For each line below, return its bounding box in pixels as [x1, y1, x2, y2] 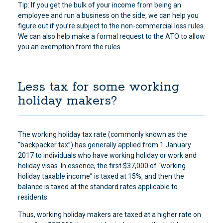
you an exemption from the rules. [17, 43, 122, 51]
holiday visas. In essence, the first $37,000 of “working [17, 162, 186, 170]
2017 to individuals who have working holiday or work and [17, 151, 197, 159]
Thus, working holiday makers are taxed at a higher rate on [17, 211, 201, 219]
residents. [17, 193, 49, 201]
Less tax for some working [17, 79, 179, 95]
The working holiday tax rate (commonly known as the [17, 130, 187, 138]
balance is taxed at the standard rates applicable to [17, 183, 178, 191]
